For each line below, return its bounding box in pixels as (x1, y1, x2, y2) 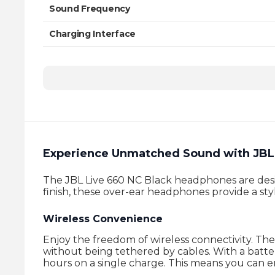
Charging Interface (49, 28, 136, 39)
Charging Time (49, 53, 117, 64)
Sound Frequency (49, 3, 130, 14)
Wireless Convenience (43, 213, 163, 225)
